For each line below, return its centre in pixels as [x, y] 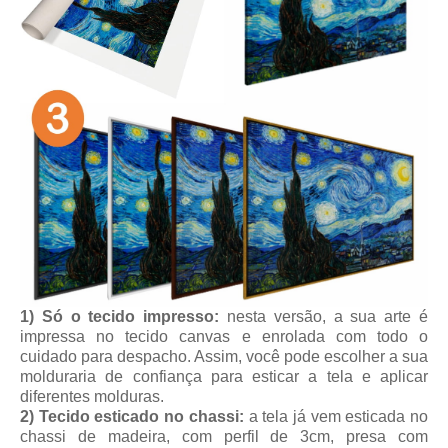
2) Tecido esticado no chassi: [132, 417]
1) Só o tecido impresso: [120, 317]
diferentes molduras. [92, 397]
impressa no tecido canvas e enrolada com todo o [224, 337]
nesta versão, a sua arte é [324, 317]
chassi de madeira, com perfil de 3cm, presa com [224, 437]
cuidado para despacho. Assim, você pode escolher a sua [224, 357]
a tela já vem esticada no [336, 417]
